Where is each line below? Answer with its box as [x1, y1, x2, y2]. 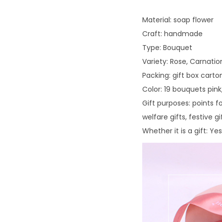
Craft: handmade [142, 29, 203, 39]
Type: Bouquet [142, 43, 192, 53]
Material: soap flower [142, 15, 214, 25]
